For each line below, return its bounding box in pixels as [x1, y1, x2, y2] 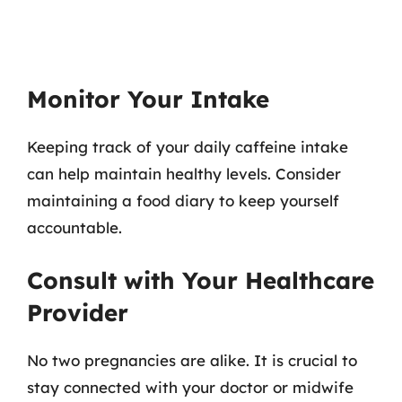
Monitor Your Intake [27, 84, 269, 114]
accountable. [27, 218, 122, 237]
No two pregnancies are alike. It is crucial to [27, 350, 357, 370]
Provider [27, 297, 128, 328]
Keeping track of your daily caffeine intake [27, 137, 348, 156]
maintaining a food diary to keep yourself [27, 191, 339, 210]
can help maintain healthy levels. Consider [27, 164, 341, 183]
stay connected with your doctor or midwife [27, 377, 354, 397]
